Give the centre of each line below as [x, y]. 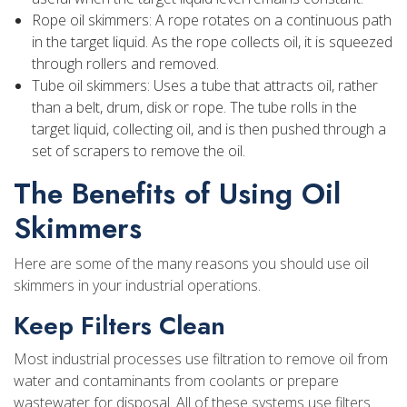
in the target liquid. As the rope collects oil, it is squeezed [212, 41]
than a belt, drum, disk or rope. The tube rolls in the [194, 107]
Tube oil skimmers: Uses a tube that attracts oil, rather [205, 85]
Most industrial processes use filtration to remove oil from [201, 358]
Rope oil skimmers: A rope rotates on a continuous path [212, 20]
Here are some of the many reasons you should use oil [191, 263]
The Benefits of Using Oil [177, 193]
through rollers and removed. [125, 63]
